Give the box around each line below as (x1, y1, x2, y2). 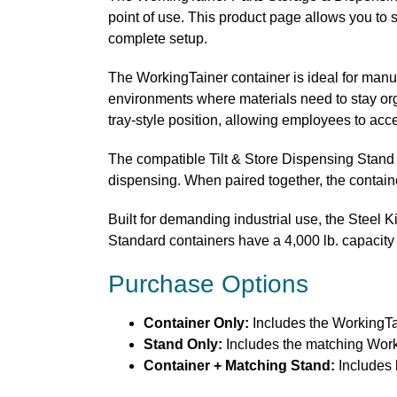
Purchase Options (108, 270, 308, 299)
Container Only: (144, 315, 249, 331)
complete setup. (108, 31, 207, 47)
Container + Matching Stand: (144, 358, 335, 374)
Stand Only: (144, 337, 222, 353)
